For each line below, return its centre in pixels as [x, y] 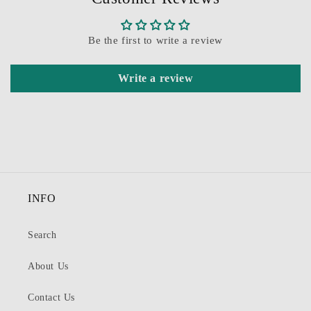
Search [42, 235]
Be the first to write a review [155, 41]
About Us [48, 267]
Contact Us [51, 298]
